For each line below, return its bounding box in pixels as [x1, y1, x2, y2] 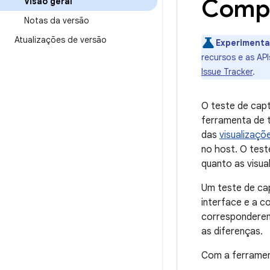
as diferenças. [201, 225, 263, 237]
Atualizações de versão [14, 34, 107, 45]
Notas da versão [24, 15, 89, 26]
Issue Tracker [201, 66, 253, 77]
